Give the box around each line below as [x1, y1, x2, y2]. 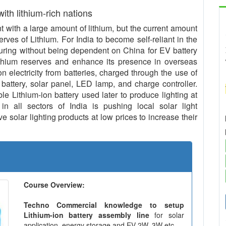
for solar [154, 210, 185, 220]
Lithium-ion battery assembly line [23, 210, 155, 220]
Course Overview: [23, 180, 85, 190]
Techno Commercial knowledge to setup [23, 200, 184, 210]
